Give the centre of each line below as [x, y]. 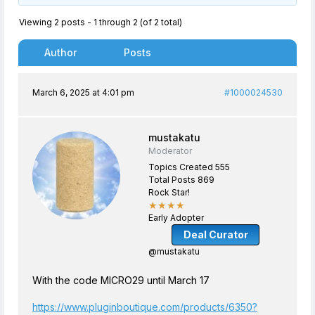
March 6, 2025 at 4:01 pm [83, 92]
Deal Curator [216, 234]
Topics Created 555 [189, 167]
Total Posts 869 [181, 180]
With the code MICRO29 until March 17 [121, 280]
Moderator [170, 151]
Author [60, 52]
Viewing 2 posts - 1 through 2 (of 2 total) [101, 22]
